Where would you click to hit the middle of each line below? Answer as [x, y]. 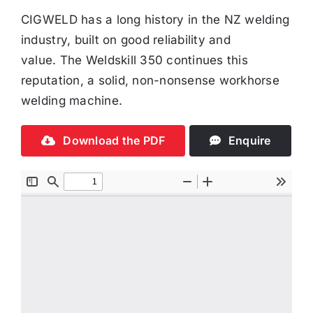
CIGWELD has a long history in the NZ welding [155, 19]
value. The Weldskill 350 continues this [134, 60]
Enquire [249, 140]
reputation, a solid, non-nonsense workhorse [150, 80]
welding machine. [72, 100]
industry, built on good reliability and [125, 39]
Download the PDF [114, 140]
